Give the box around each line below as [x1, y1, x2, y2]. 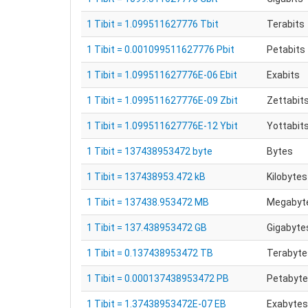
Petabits [267, 44, 305, 55]
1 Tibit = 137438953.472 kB [87, 171, 206, 182]
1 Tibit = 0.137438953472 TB [87, 247, 213, 258]
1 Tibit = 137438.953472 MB [87, 197, 209, 208]
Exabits [267, 69, 300, 80]
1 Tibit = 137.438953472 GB [87, 222, 207, 233]
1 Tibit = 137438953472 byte [87, 146, 212, 157]
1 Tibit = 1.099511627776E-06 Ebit [87, 69, 237, 80]
